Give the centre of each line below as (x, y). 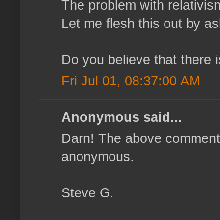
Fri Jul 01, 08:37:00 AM (131, 81)
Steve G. (88, 193)
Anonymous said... (122, 118)
